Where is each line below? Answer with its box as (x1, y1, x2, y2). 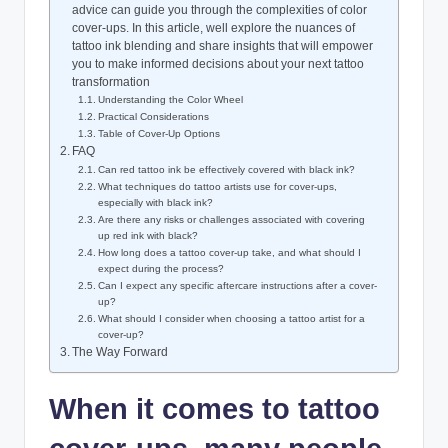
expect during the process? (98, 263, 225, 275)
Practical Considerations (98, 111, 210, 123)
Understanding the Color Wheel (98, 94, 244, 106)
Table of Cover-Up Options (98, 128, 221, 140)
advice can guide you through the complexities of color (72, 4, 368, 17)
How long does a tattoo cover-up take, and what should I (98, 247, 362, 259)
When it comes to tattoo (49, 393, 380, 426)
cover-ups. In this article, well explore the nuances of (72, 22, 356, 35)
